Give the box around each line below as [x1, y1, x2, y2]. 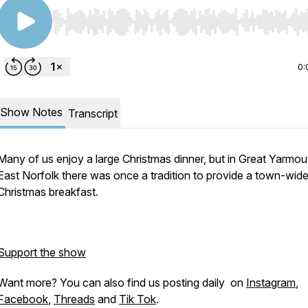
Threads [54, 292, 95, 306]
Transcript [68, 107, 118, 120]
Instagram [246, 276, 296, 289]
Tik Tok [119, 292, 156, 306]
